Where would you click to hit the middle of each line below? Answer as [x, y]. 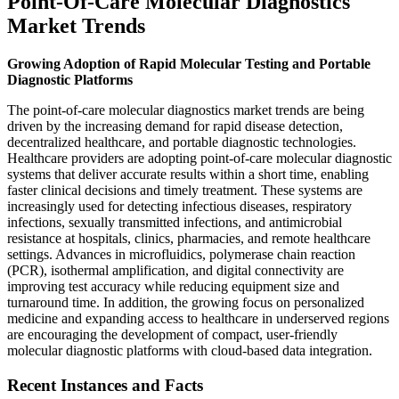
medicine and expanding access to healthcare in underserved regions [198, 318]
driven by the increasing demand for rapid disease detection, [175, 126]
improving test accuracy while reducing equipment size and [173, 286]
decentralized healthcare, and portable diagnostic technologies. [182, 142]
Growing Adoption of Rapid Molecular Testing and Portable [189, 63]
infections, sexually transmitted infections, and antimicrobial [175, 222]
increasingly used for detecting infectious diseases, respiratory [179, 206]
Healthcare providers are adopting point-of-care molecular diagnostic [199, 158]
